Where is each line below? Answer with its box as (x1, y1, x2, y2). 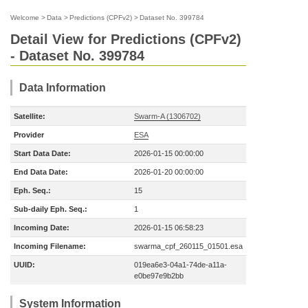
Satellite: (14, 112, 45, 120)
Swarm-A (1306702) (134, 112, 201, 120)
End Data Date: (14, 168, 68, 176)
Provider (14, 131, 44, 139)
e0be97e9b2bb (134, 272, 184, 280)
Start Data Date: (14, 149, 71, 157)
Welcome (10, 14, 39, 21)
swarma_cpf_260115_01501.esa (134, 242, 243, 250)
